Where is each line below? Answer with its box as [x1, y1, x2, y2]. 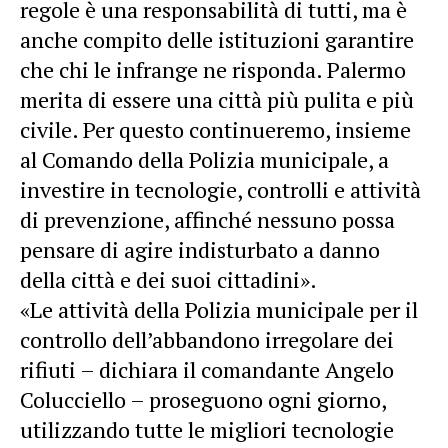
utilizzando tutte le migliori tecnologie [20, 414, 394, 444]
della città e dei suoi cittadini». [20, 264, 317, 294]
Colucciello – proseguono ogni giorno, [20, 384, 386, 414]
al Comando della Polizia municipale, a [20, 144, 389, 174]
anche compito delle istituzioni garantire [20, 24, 414, 54]
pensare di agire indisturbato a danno [20, 234, 380, 264]
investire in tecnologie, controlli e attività [20, 174, 421, 204]
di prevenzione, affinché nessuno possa [20, 204, 395, 234]
